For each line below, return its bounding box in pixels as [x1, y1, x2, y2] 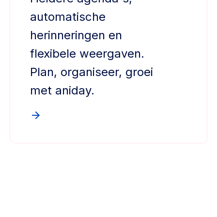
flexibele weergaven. [30, 46, 145, 61]
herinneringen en [30, 28, 123, 43]
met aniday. [30, 83, 95, 98]
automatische [30, 10, 106, 24]
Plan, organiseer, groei [30, 65, 154, 79]
